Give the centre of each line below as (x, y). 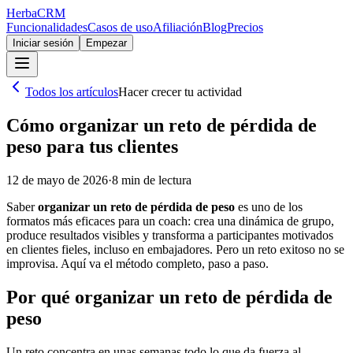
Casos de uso (120, 27)
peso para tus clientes (92, 146)
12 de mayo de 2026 (57, 180)
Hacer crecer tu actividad (180, 92)
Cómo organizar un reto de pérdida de (162, 125)
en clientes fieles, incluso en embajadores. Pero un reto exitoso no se (175, 249)
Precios (245, 27)
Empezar (106, 43)
